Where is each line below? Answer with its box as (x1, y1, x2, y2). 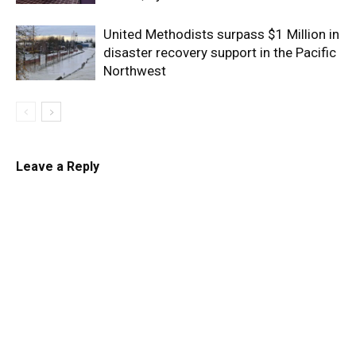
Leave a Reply (16, 159, 99, 175)
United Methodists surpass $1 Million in (103, 26, 339, 43)
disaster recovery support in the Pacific (103, 44, 336, 61)
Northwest (103, 63, 166, 79)
